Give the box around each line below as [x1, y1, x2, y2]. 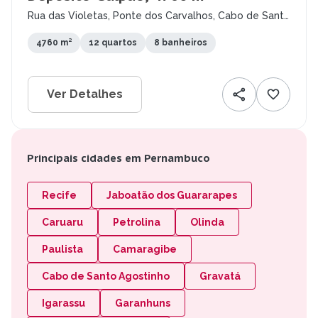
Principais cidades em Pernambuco [27, 151, 210, 165]
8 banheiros [154, 38, 207, 48]
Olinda [190, 216, 224, 229]
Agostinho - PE [28, 21, 98, 33]
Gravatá [199, 270, 241, 283]
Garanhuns [115, 297, 170, 309]
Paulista [42, 243, 83, 256]
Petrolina [113, 216, 160, 229]
